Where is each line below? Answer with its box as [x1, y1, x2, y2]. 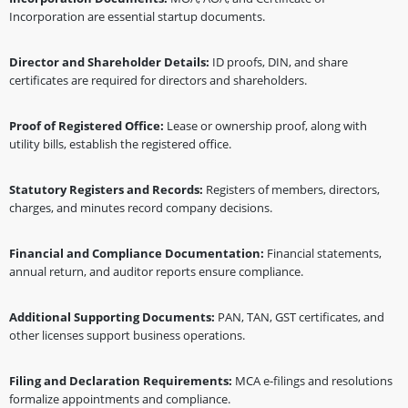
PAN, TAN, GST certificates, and [218, 309, 384, 325]
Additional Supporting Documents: [9, 309, 218, 325]
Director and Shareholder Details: [9, 54, 212, 70]
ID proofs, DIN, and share [212, 54, 348, 70]
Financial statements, [267, 245, 382, 261]
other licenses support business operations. [9, 327, 245, 343]
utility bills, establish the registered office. [9, 136, 231, 152]
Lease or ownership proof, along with [167, 117, 367, 134]
